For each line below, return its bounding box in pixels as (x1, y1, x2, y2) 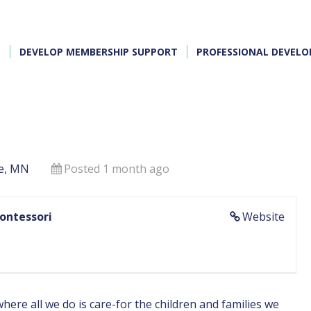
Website (242, 209, 285, 224)
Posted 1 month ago (64, 161, 169, 176)
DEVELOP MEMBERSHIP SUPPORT (19, 45, 178, 58)
